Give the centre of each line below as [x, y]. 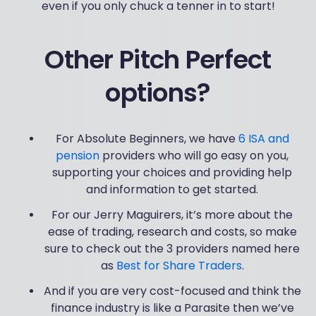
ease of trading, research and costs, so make [172, 232]
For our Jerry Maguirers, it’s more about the [172, 215]
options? [158, 93]
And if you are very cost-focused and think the [172, 291]
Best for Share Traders [179, 266]
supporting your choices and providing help [172, 173]
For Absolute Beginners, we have [147, 139]
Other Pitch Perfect [158, 60]
